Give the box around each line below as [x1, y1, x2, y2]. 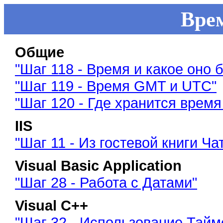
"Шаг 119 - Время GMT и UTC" [15, 77, 217, 94]
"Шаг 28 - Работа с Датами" [15, 174, 197, 191]
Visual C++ [15, 197, 88, 214]
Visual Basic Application [15, 157, 182, 174]
